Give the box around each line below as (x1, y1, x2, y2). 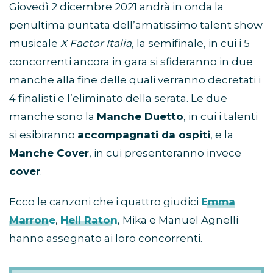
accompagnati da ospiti (77, 129, 210, 141)
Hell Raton (60, 214, 118, 227)
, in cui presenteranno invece (89, 147, 241, 160)
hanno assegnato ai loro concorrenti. (9, 232, 202, 245)
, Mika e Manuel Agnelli (118, 214, 238, 227)
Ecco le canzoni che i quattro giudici (9, 196, 201, 208)
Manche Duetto (97, 110, 183, 123)
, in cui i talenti (183, 110, 258, 123)
